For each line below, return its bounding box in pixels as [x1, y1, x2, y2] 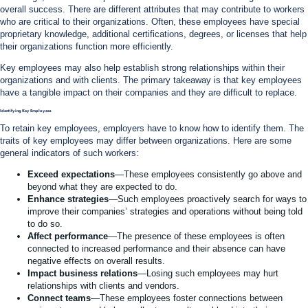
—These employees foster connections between [91, 292, 283, 303]
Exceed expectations [27, 168, 115, 179]
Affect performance [27, 230, 108, 241]
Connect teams [27, 292, 91, 303]
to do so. [27, 218, 63, 229]
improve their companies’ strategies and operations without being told [27, 206, 302, 217]
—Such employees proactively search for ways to [109, 193, 307, 204]
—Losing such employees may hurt [137, 267, 278, 278]
